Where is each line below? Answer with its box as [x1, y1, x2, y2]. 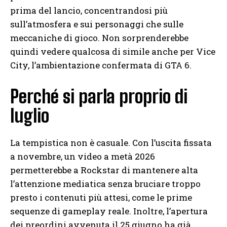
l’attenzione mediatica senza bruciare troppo [10, 178, 201, 190]
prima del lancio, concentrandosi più [10, 5, 168, 17]
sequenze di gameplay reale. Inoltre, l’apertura [10, 205, 208, 217]
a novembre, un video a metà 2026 [10, 150, 155, 163]
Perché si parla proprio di [10, 86, 187, 108]
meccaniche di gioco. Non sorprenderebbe [10, 32, 188, 44]
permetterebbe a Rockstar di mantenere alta [10, 164, 198, 176]
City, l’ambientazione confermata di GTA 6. [10, 59, 192, 71]
